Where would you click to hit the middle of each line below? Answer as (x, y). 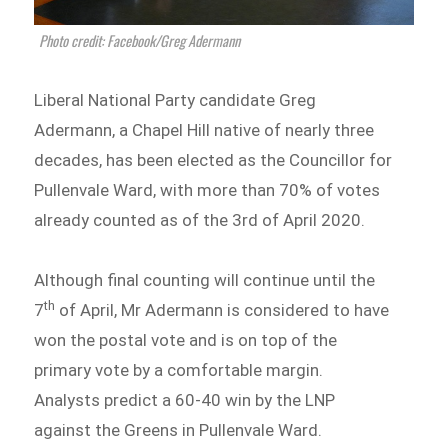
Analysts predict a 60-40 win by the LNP (185, 400)
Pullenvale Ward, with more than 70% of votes (207, 190)
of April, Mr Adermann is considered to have (222, 310)
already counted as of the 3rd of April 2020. (200, 220)
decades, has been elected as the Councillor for (213, 160)
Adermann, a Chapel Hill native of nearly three (204, 130)
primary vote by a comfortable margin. (179, 370)
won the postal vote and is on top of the (186, 340)
